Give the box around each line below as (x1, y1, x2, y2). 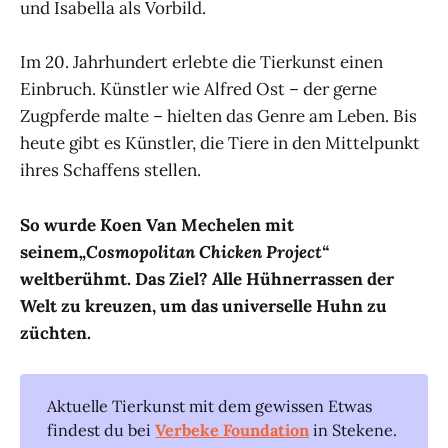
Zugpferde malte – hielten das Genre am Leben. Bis (20, 105, 417, 128)
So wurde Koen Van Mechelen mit (20, 213, 294, 236)
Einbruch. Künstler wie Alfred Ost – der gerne (20, 78, 377, 101)
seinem (20, 240, 79, 263)
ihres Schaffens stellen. (20, 159, 201, 182)
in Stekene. (309, 420, 398, 441)
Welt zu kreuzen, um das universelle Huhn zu (20, 294, 387, 317)
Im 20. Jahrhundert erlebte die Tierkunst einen (20, 51, 383, 74)
